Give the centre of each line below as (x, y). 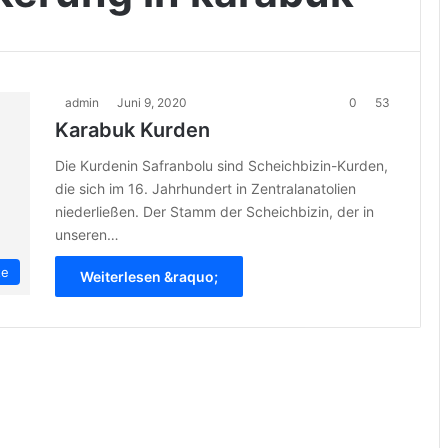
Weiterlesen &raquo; (149, 276)
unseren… (87, 234)
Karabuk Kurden (132, 130)
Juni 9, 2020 (152, 102)
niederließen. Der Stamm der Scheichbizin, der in (214, 211)
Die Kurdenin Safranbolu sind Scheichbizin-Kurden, (221, 165)
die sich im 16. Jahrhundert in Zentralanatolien (205, 188)
